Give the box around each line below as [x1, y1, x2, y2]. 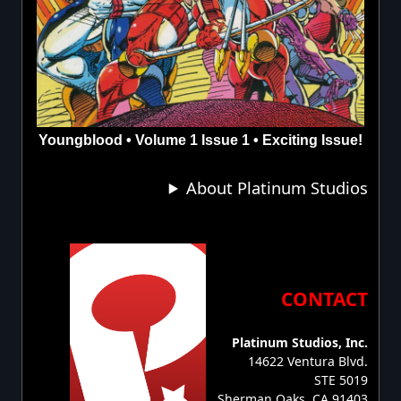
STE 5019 [314, 371, 368, 388]
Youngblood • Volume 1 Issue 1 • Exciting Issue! [38, 132, 363, 148]
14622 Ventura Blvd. [248, 353, 368, 370]
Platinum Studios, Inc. [232, 334, 368, 351]
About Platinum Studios [186, 175, 368, 199]
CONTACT [281, 286, 368, 311]
